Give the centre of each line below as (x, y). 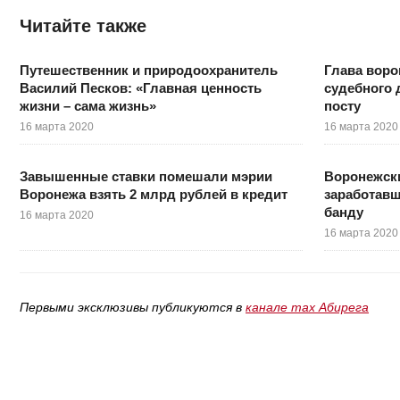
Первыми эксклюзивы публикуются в (133, 307)
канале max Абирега (307, 307)
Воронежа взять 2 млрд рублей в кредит (154, 194)
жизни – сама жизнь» (88, 105)
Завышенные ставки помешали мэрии (146, 176)
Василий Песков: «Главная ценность (141, 87)
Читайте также (83, 25)
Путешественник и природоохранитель (149, 70)
